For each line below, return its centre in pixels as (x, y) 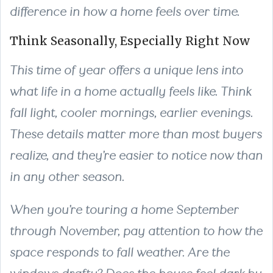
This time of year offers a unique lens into (126, 70)
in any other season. (67, 177)
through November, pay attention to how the (136, 231)
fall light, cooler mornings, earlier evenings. (131, 113)
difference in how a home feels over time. (125, 12)
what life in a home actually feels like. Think (130, 91)
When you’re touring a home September (124, 210)
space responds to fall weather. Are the (120, 252)
